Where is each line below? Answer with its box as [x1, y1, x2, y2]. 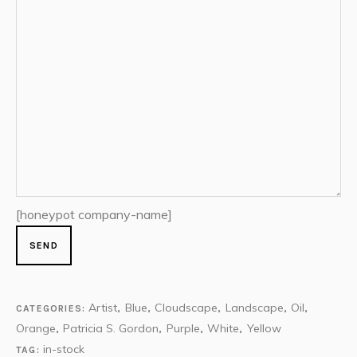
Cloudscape [155, 300, 218, 315]
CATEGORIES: [16, 303, 89, 314]
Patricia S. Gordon [63, 321, 159, 335]
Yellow [246, 321, 281, 335]
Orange [16, 321, 56, 335]
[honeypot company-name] [16, 206, 172, 222]
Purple [166, 321, 200, 335]
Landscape [225, 300, 284, 315]
